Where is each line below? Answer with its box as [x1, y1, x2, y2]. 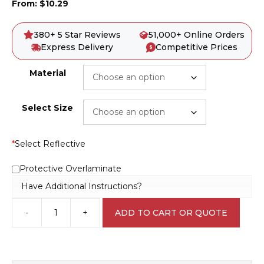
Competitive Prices [156, 42, 238, 53]
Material [29, 68, 66, 79]
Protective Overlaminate [19, 163, 121, 174]
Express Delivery [41, 42, 114, 53]
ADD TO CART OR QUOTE [115, 207, 227, 218]
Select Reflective [15, 138, 85, 150]
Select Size [22, 103, 73, 114]
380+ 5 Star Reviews [33, 29, 121, 41]
